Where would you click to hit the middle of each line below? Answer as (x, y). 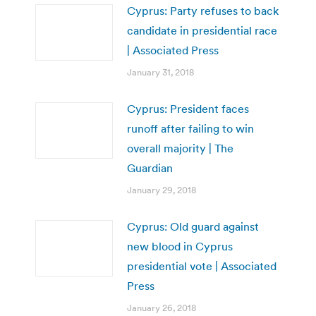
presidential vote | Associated (202, 266)
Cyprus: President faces (188, 108)
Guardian (150, 168)
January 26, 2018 (162, 308)
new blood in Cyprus (180, 246)
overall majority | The (180, 148)
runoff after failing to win (190, 128)
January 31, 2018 (160, 72)
